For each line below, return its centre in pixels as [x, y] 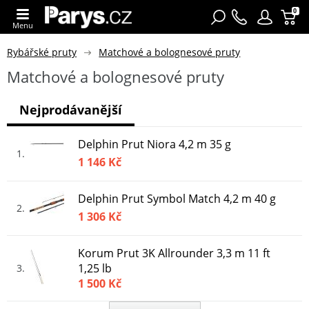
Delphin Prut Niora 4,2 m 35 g [154, 144]
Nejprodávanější [71, 109]
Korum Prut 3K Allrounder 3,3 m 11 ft [174, 253]
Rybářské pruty [42, 52]
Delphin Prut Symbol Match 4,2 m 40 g [177, 198]
